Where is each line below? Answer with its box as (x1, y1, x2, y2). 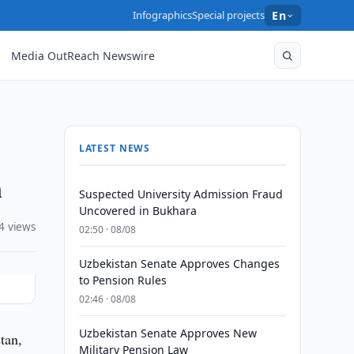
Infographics (133, 8, 193, 22)
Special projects (192, 8, 265, 22)
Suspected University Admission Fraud (78, 186, 283, 201)
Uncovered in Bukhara (78, 203, 197, 218)
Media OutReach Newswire (11, 47, 156, 63)
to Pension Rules (78, 273, 167, 288)
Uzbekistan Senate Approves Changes (78, 256, 280, 271)
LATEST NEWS (78, 141, 151, 155)
